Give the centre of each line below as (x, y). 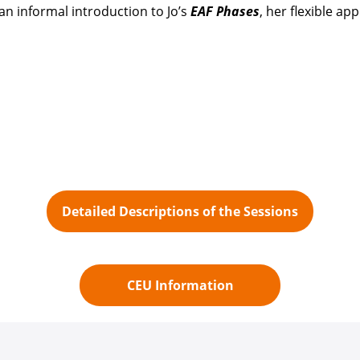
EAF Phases (225, 11)
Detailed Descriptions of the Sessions (180, 211)
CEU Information (180, 285)
